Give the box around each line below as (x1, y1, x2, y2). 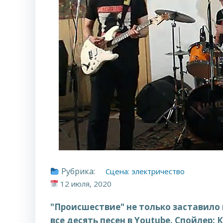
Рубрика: (59, 166, 96, 177)
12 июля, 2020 (60, 179, 111, 189)
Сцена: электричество (106, 166, 185, 176)
